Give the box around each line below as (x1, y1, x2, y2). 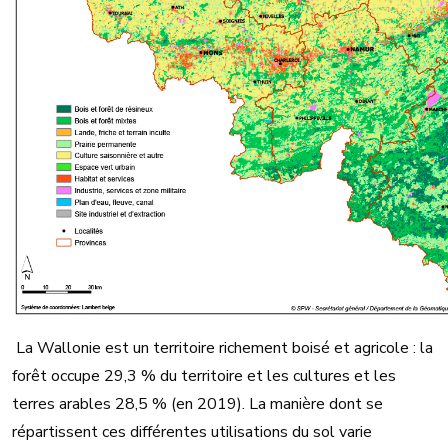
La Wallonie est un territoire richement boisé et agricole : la (12, 337, 433, 359)
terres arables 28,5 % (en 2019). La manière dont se (12, 393, 383, 415)
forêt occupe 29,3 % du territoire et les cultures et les (12, 365, 396, 387)
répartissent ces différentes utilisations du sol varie (12, 421, 372, 443)
